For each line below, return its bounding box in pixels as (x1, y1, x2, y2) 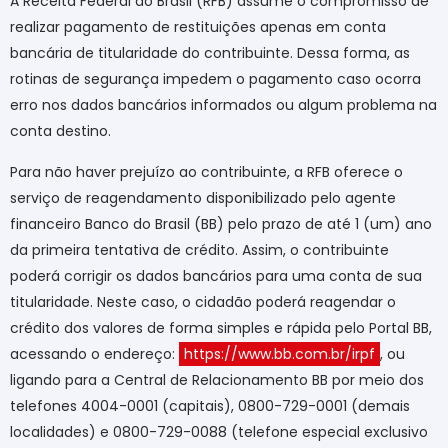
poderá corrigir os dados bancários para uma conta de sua (10, 265, 422, 286)
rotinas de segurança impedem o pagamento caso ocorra (10, 69, 421, 90)
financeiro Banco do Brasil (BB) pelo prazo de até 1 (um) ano (10, 213, 432, 234)
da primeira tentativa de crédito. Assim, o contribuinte (10, 239, 389, 260)
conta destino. (10, 121, 111, 142)
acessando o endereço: (10, 343, 179, 364)
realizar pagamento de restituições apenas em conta (10, 17, 386, 38)
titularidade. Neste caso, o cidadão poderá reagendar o (10, 291, 396, 312)
